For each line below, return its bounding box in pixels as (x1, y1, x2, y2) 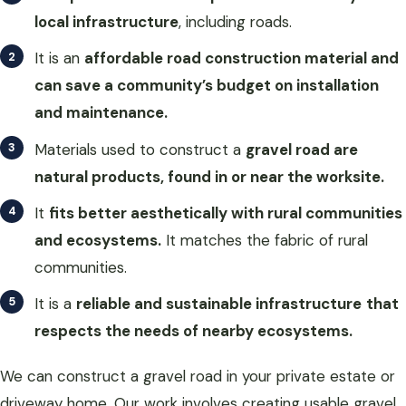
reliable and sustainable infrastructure (76, 293, 362, 314)
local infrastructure (34, 12, 179, 33)
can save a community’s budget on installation (34, 75, 379, 96)
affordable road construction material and (84, 48, 399, 69)
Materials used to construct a (34, 139, 246, 159)
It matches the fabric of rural (161, 229, 368, 250)
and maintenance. (34, 102, 168, 123)
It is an (34, 48, 84, 69)
